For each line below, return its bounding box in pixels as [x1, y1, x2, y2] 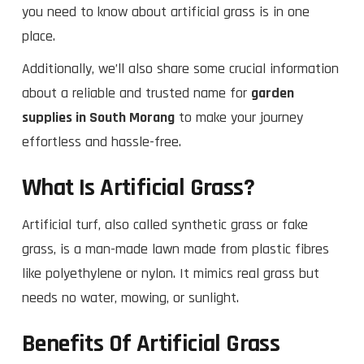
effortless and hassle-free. [22, 132, 181, 151]
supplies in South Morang [22, 107, 175, 127]
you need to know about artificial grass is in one [22, 2, 310, 21]
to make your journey [175, 107, 303, 127]
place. [22, 26, 59, 45]
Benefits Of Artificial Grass [22, 327, 280, 359]
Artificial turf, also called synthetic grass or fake [22, 214, 308, 234]
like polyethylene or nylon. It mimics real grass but [22, 263, 319, 283]
